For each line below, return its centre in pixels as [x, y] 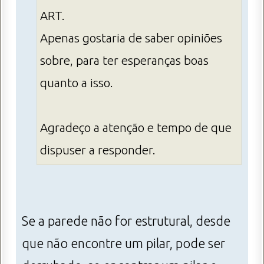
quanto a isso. [77, 82]
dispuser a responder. [98, 150]
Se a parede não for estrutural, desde [126, 221]
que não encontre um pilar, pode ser [123, 243]
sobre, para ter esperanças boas [124, 60]
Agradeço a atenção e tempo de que [136, 127]
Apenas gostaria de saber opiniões [131, 38]
